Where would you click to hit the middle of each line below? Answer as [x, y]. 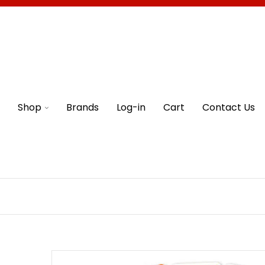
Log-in [131, 107]
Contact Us [229, 107]
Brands [83, 107]
